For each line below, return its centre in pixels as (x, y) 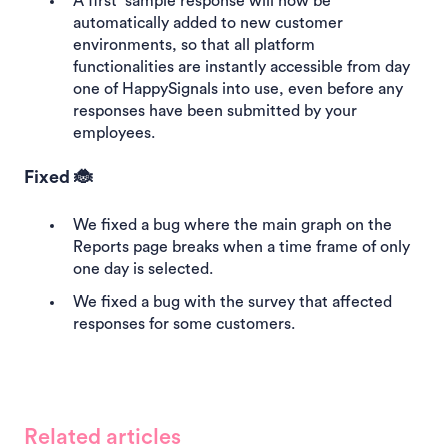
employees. (114, 133)
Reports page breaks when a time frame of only (241, 246)
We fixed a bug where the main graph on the (232, 224)
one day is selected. (143, 268)
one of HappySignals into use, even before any (238, 89)
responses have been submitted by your (215, 111)
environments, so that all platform (194, 45)
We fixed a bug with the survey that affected (232, 301)
